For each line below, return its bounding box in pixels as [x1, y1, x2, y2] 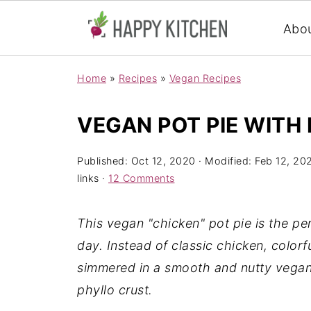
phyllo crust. [77, 283, 153, 297]
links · [77, 172, 108, 184]
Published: [77, 155, 131, 167]
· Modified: [195, 155, 255, 167]
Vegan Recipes [169, 72, 241, 84]
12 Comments [108, 172, 175, 184]
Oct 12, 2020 [131, 155, 196, 167]
